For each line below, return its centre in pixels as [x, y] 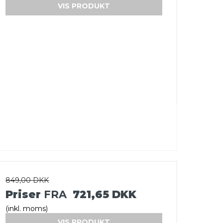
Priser [25, 194]
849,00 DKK [27, 180]
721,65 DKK [105, 194]
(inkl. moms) [27, 208]
